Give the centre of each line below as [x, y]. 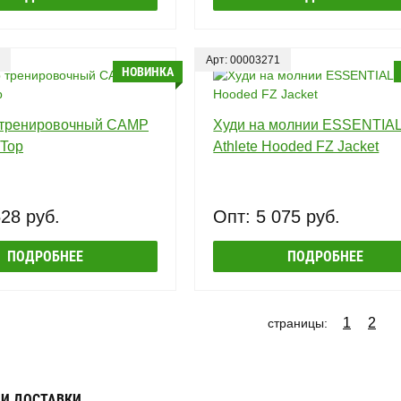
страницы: [297, 323]
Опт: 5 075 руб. [277, 216]
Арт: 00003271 [243, 60]
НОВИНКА [148, 71]
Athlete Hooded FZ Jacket [296, 146]
